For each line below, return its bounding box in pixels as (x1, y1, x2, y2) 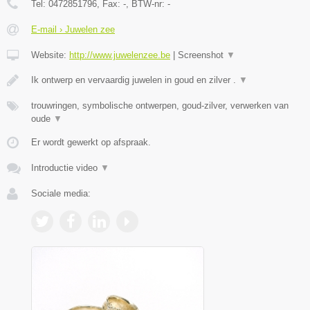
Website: (31, 50, 69, 61)
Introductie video (31, 163, 100, 174)
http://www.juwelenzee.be (69, 50, 170, 61)
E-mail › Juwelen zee (31, 24, 115, 35)
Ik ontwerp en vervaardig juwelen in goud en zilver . (31, 75, 239, 86)
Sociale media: (31, 188, 91, 199)
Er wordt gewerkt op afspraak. (31, 137, 151, 148)
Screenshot (178, 50, 226, 61)
